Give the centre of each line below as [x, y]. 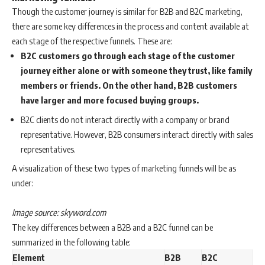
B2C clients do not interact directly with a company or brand [125, 119]
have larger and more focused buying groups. [110, 100]
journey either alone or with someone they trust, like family [136, 71]
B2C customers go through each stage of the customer [128, 56]
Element [29, 258]
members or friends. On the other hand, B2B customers [129, 85]
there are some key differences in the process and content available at [130, 26]
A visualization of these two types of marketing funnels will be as [124, 168]
